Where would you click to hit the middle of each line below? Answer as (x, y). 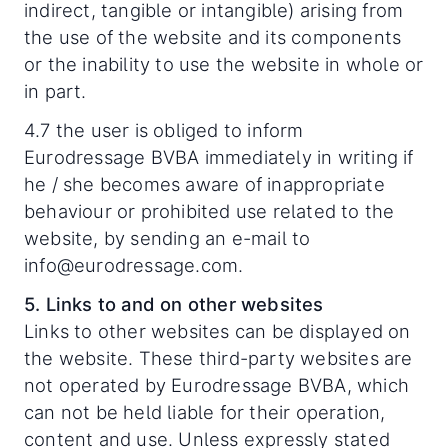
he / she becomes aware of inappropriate (204, 184)
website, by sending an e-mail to (167, 238)
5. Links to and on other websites (174, 304)
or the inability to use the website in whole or (224, 64)
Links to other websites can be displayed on (217, 331)
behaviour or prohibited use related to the (209, 211)
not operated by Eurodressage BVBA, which (217, 385)
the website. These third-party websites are (218, 358)
